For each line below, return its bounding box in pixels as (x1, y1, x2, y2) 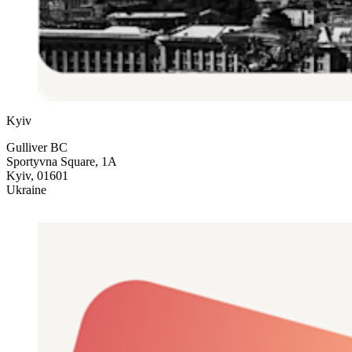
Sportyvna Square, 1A (6, 155, 117, 169)
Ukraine (6, 183, 46, 197)
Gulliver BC (6, 141, 68, 155)
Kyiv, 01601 (6, 169, 68, 183)
